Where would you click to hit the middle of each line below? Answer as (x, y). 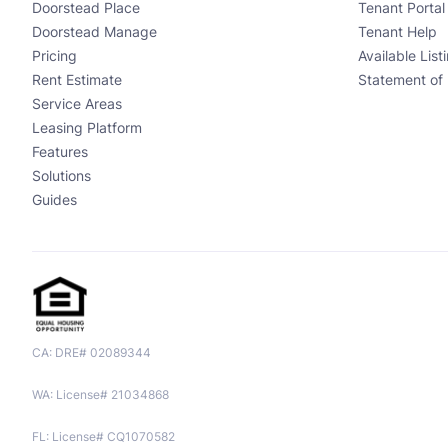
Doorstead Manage (94, 32)
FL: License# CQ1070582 (103, 437)
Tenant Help (397, 32)
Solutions (61, 176)
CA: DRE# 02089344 (91, 353)
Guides (54, 200)
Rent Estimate (77, 80)
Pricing (54, 56)
